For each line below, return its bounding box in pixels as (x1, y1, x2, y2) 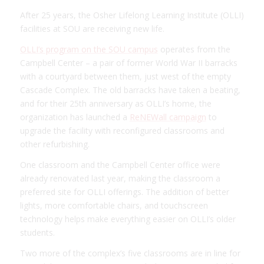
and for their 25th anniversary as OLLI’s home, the (19, 97, 212, 109)
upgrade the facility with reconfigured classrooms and (19, 124, 225, 136)
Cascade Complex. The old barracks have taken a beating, (19, 84, 240, 95)
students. (19, 226, 55, 238)
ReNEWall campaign (129, 111, 206, 123)
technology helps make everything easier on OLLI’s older (19, 213, 236, 225)
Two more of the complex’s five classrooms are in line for (19, 247, 240, 259)
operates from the (157, 43, 230, 55)
